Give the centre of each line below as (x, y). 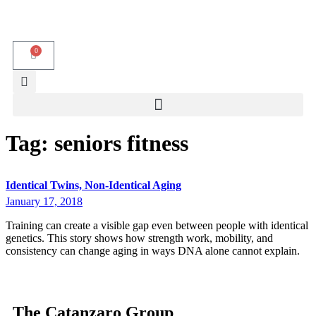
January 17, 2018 (44, 202)
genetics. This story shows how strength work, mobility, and (139, 238)
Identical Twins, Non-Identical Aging (93, 186)
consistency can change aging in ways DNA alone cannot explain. (153, 251)
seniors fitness (121, 143)
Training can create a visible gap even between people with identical (157, 226)
